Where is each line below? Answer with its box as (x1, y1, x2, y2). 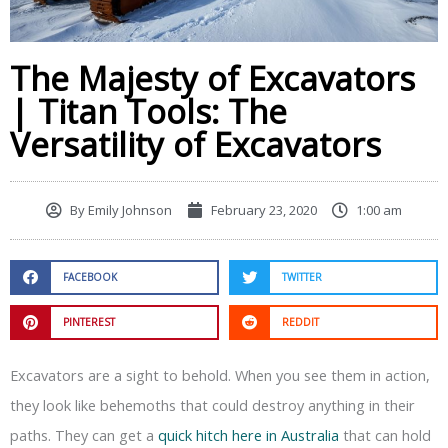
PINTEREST (62, 315, 115, 330)
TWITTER (281, 270, 322, 285)
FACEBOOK (62, 270, 117, 285)
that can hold (339, 424, 431, 445)
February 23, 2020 (211, 200, 317, 219)
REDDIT (281, 315, 319, 330)
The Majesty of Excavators (10, 55, 415, 101)
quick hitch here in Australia (158, 424, 339, 445)
